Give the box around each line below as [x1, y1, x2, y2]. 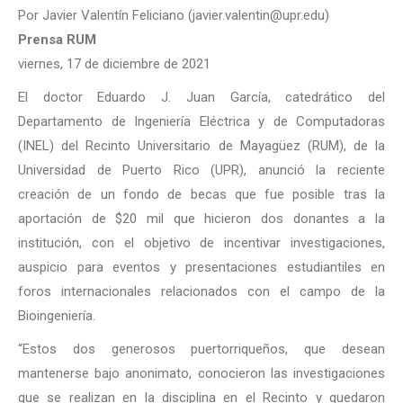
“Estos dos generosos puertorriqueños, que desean [18, 341, 385, 357]
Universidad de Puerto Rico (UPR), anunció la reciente [18, 162, 385, 178]
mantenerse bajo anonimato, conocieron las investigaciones [18, 365, 385, 381]
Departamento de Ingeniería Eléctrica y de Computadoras [18, 113, 385, 130]
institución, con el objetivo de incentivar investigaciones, [18, 235, 385, 251]
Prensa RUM [18, 31, 96, 48]
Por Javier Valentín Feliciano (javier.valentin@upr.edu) [18, 7, 329, 23]
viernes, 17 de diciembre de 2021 [18, 56, 210, 72]
